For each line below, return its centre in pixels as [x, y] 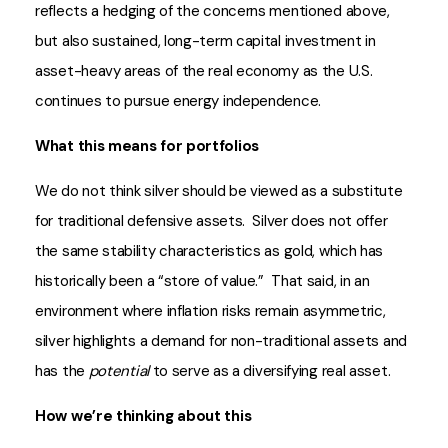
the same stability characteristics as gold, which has [209, 251]
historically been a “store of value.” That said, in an [202, 281]
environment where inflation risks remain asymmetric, [210, 311]
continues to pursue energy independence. [178, 101]
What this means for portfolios [147, 146]
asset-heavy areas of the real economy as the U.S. [204, 71]
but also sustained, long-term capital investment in [205, 41]
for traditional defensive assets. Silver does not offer [211, 221]
